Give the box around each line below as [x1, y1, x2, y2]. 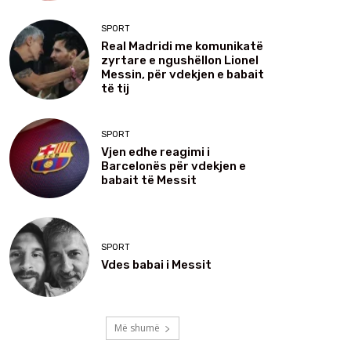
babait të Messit [101, 172, 197, 187]
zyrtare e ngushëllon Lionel [101, 52, 259, 67]
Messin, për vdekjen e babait [101, 67, 264, 81]
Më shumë [114, 321, 160, 335]
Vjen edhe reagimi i [101, 144, 210, 159]
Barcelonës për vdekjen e [101, 158, 246, 173]
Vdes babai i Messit [101, 257, 212, 272]
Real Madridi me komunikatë [101, 38, 263, 53]
